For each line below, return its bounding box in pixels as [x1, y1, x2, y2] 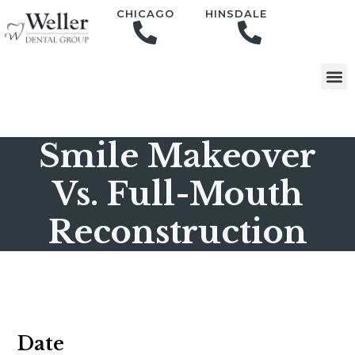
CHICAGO [116, 6, 174, 20]
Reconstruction [48, 212, 307, 252]
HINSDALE [205, 6, 268, 20]
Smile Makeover [39, 136, 316, 176]
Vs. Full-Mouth [52, 174, 303, 214]
